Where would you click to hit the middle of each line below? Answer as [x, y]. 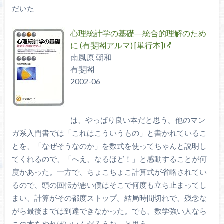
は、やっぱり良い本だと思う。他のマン [138, 120]
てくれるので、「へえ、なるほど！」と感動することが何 [109, 159]
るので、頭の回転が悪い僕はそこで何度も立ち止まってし [109, 185]
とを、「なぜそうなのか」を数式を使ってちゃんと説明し [109, 146]
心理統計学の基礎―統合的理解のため [138, 33]
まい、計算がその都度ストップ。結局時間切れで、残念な [109, 198]
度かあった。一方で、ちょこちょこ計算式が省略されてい [109, 172]
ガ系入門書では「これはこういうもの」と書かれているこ [109, 133]
